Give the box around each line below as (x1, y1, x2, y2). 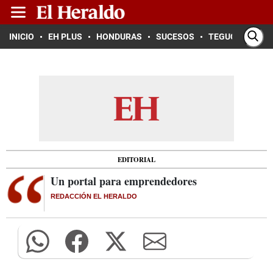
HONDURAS (96, 32, 142, 41)
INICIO (9, 32, 34, 41)
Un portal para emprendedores (51, 173, 197, 189)
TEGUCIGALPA (208, 32, 265, 41)
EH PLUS (48, 32, 82, 41)
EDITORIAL (118, 154, 155, 165)
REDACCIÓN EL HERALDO (51, 193, 137, 200)
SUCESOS (156, 32, 194, 41)
